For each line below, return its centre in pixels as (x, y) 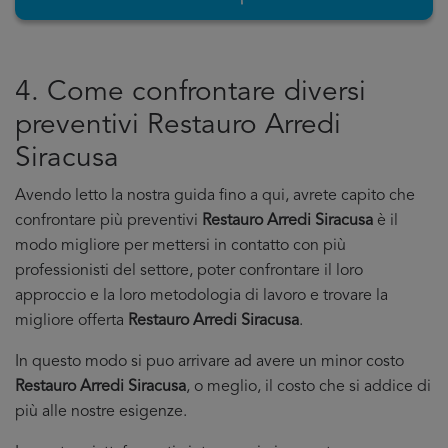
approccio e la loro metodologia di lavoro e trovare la (201, 296)
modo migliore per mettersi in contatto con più (180, 246)
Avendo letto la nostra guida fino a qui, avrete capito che (215, 196)
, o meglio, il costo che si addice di (308, 387)
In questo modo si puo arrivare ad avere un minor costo (209, 362)
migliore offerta (71, 321)
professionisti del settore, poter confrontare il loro (189, 271)
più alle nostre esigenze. (101, 412)
